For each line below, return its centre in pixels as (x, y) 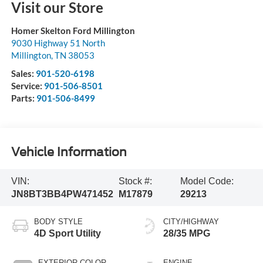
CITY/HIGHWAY (191, 222)
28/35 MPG (187, 234)
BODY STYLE (58, 222)
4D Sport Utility (67, 234)
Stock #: (136, 181)
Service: (27, 86)
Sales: (23, 74)
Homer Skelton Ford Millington (73, 31)
